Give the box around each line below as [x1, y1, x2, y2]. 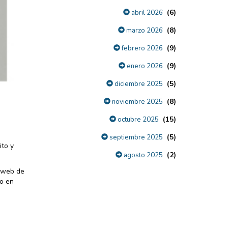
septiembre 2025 [108, 133, 163, 142]
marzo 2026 [125, 26, 163, 35]
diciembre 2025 [113, 79, 163, 89]
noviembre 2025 [110, 97, 163, 106]
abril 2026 [130, 8, 163, 17]
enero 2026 [125, 62, 163, 71]
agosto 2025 [122, 151, 163, 160]
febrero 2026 [120, 44, 163, 53]
